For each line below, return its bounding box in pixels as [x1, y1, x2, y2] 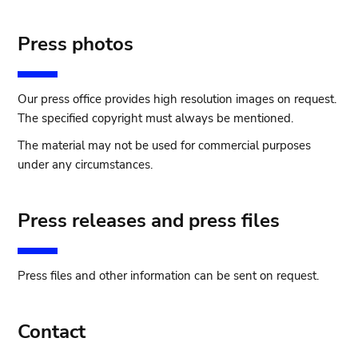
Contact [18, 319, 86, 344]
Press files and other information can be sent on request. [18, 268, 323, 284]
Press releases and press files [18, 208, 280, 233]
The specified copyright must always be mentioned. [18, 110, 297, 126]
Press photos [18, 31, 134, 57]
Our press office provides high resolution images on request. [18, 91, 337, 107]
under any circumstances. [18, 157, 153, 173]
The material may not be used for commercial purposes [18, 137, 312, 153]
